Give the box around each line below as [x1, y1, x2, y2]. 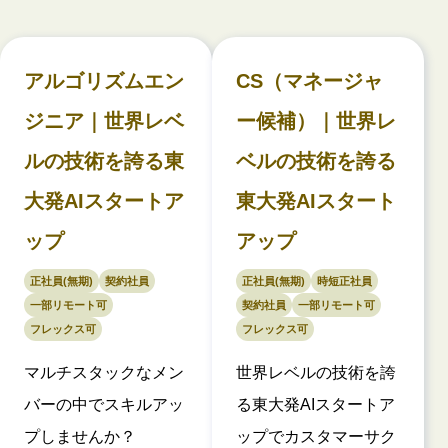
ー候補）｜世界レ [236, 109, 396, 132]
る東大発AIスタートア [236, 395, 395, 413]
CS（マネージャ [236, 69, 383, 92]
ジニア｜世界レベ [24, 109, 184, 132]
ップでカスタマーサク [236, 427, 396, 445]
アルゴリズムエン [24, 69, 184, 92]
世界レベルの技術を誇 [236, 363, 396, 381]
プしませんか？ [24, 427, 136, 445]
